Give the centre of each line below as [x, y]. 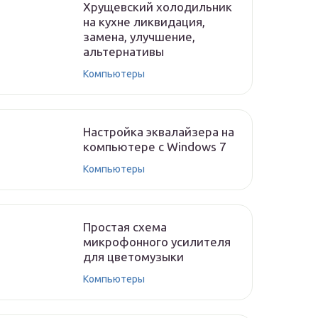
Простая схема [125, 227]
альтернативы [124, 51]
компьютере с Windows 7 [155, 147]
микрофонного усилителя [157, 242]
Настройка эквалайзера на [159, 132]
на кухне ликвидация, [144, 22]
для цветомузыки [133, 257]
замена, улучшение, [139, 37]
